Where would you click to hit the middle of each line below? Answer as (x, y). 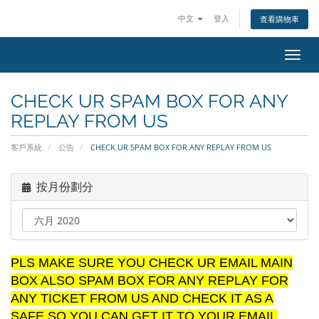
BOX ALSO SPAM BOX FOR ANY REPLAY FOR (150, 281)
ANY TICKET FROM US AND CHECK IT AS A (142, 298)
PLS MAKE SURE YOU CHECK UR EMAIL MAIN (152, 263)
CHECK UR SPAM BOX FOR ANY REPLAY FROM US (180, 147)
